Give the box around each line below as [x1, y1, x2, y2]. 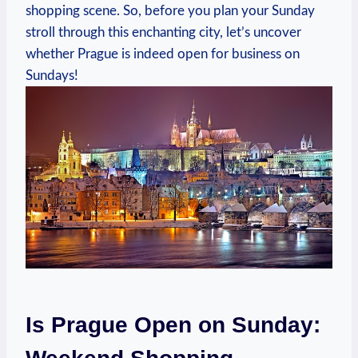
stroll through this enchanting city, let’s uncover [26, 25, 301, 39]
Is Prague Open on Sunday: [26, 312, 320, 338]
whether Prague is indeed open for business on [26, 46, 300, 61]
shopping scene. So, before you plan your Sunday [26, 3, 315, 18]
